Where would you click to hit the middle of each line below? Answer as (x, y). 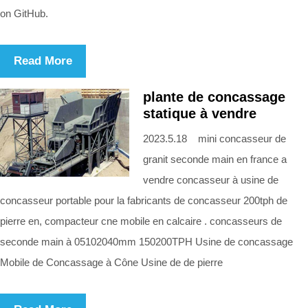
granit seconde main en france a (215, 159)
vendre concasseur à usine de (211, 179)
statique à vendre (200, 113)
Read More (43, 60)
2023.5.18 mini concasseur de (214, 138)
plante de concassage (214, 97)
